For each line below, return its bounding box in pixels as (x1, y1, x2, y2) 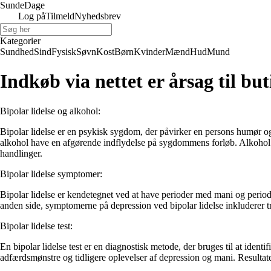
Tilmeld (45, 11, 74, 21)
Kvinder (134, 47, 165, 57)
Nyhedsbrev (74, 11, 121, 21)
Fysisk (51, 47, 76, 57)
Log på (18, 11, 45, 21)
